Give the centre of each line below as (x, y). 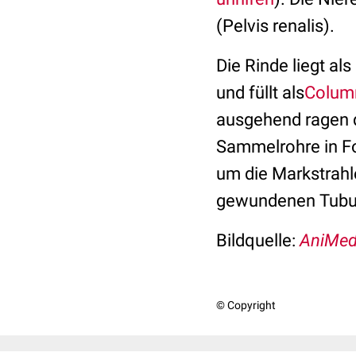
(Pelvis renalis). (275, 26)
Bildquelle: (256, 240)
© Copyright (246, 305)
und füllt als (260, 93)
